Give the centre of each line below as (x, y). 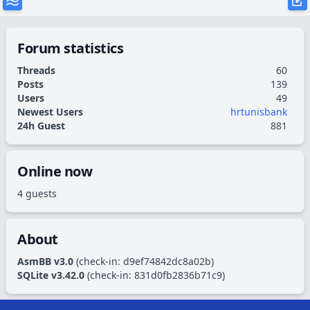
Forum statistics (70, 48)
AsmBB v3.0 (45, 261)
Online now (55, 171)
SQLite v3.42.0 (51, 275)
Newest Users (50, 112)
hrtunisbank (259, 112)
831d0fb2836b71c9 (178, 275)
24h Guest (41, 126)
